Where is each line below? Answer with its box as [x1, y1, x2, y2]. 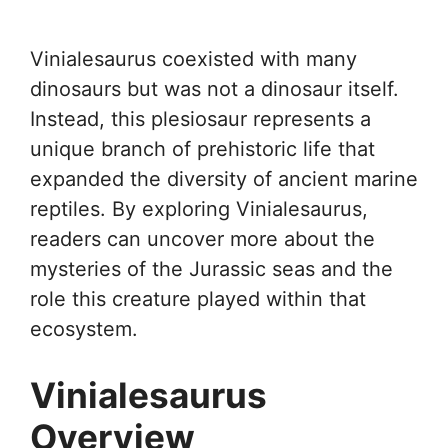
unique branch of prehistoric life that [30, 137, 375, 161]
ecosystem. [30, 317, 138, 341]
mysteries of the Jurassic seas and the [30, 257, 393, 281]
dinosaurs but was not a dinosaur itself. [30, 77, 399, 101]
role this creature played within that [30, 287, 366, 311]
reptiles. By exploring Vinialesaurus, [30, 197, 368, 221]
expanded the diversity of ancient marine [30, 167, 418, 191]
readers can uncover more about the [30, 227, 375, 251]
